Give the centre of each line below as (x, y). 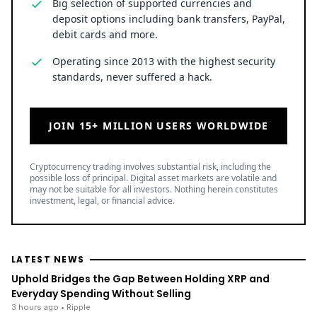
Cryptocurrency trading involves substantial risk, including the (150, 166)
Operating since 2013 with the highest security (164, 61)
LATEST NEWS (48, 259)
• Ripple (76, 307)
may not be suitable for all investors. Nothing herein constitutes (154, 189)
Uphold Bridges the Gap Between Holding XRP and (140, 278)
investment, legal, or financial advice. (102, 200)
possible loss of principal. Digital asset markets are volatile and (153, 178)
